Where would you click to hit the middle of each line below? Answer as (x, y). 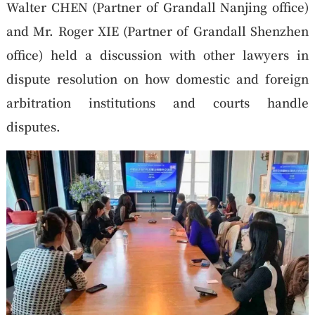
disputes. (34, 127)
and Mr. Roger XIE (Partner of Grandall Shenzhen (157, 31)
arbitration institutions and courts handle (157, 103)
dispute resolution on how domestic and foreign (157, 79)
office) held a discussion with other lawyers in (157, 55)
